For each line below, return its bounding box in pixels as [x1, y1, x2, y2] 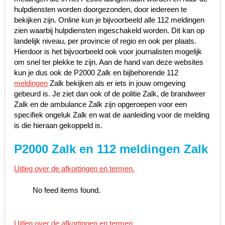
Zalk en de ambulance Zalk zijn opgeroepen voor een [14, 99, 187, 108]
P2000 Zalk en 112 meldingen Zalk [14, 142, 208, 156]
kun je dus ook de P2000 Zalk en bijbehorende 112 [14, 68, 178, 77]
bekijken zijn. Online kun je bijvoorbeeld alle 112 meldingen [14, 15, 204, 24]
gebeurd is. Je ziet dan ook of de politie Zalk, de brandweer [14, 89, 205, 98]
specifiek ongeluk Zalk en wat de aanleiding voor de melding [14, 110, 209, 119]
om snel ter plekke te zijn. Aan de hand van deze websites [14, 57, 203, 66]
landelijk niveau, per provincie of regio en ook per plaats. [14, 36, 196, 45]
